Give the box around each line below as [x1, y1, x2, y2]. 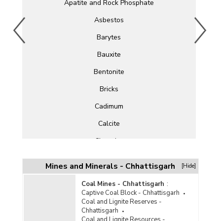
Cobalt [98, 171, 119, 181]
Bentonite [93, 67, 124, 77]
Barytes [97, 33, 121, 42]
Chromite [95, 136, 123, 146]
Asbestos [94, 15, 124, 25]
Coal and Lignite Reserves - [81, 197, 162, 207]
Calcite [98, 119, 120, 129]
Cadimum [94, 102, 123, 111]
